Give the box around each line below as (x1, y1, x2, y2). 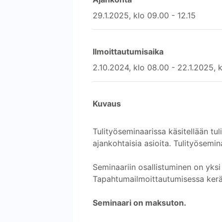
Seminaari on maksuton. (93, 197, 186, 208)
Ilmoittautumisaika (93, 46, 164, 56)
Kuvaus (93, 98, 121, 109)
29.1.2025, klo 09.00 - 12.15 (93, 10, 196, 20)
